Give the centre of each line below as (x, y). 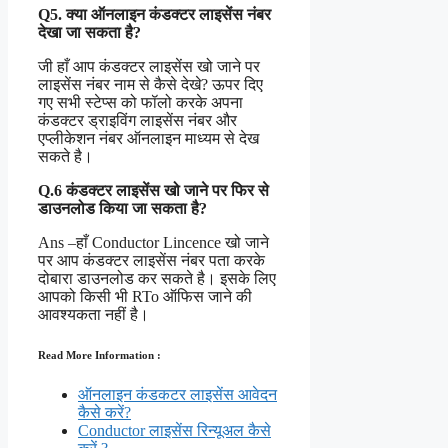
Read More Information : (99, 354)
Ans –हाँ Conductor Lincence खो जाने (153, 242)
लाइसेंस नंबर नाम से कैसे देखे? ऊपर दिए (150, 84)
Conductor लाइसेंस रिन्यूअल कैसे (174, 430)
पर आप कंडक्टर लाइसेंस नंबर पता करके (151, 260)
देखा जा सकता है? (89, 32)
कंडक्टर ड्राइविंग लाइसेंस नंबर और (137, 120)
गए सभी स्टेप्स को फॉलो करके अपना (140, 102)
